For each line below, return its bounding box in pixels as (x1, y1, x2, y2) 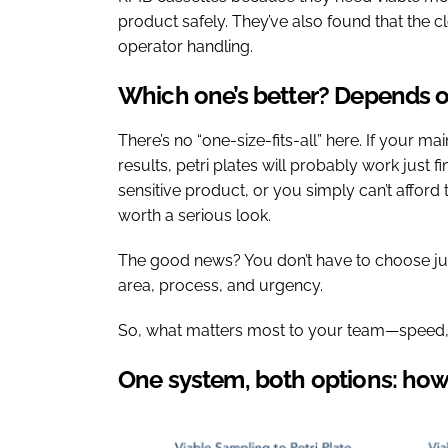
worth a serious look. (118, 205, 271, 225)
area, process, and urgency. (118, 275, 323, 295)
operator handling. (118, 36, 253, 56)
